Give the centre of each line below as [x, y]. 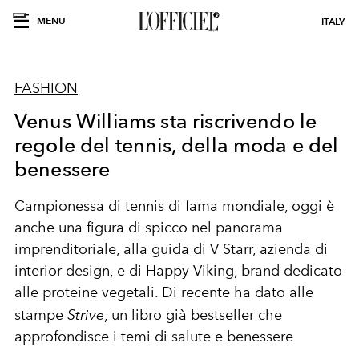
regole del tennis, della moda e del [177, 145]
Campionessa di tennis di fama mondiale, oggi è [174, 206]
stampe [41, 315]
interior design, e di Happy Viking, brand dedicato [178, 271]
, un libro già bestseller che [193, 315]
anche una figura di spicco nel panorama [149, 228]
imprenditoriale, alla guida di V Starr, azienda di [171, 249]
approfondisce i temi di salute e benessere [154, 337]
